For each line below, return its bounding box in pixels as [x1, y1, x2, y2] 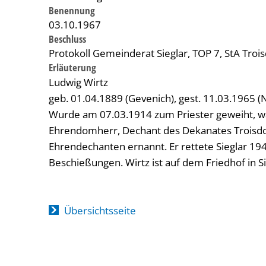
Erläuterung [49, 61, 96, 74]
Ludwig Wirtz [49, 75, 108, 89]
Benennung [49, 4, 95, 17]
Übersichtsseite [64, 204, 136, 217]
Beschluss [49, 32, 86, 46]
